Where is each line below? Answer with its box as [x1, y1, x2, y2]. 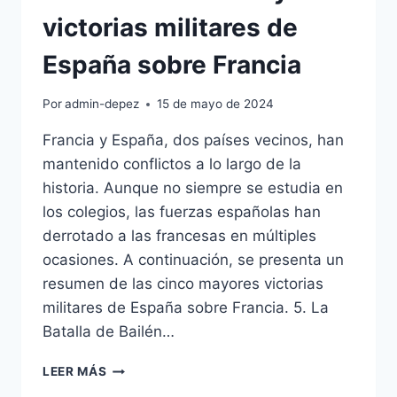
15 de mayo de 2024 [157, 97, 275, 112]
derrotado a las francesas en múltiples [43, 227, 316, 245]
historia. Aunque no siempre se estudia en [43, 179, 343, 198]
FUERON [105, 378, 160, 393]
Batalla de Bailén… [43, 323, 175, 341]
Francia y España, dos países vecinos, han [43, 131, 344, 150]
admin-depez [65, 97, 140, 112]
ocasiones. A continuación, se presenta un [43, 251, 344, 269]
